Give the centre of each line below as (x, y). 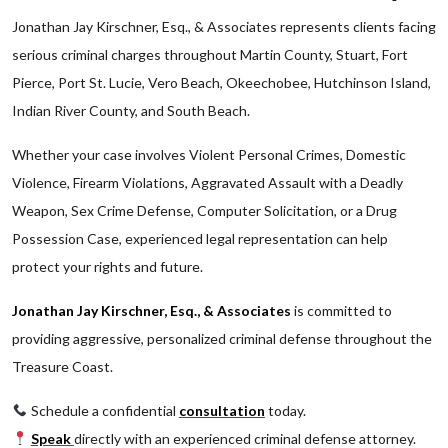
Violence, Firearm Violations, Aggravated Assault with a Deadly (207, 182)
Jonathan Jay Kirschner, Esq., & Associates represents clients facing (224, 26)
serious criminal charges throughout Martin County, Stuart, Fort (210, 54)
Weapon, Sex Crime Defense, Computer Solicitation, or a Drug (204, 210)
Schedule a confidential (103, 410)
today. (285, 410)
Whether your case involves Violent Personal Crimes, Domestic (209, 154)
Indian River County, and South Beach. (131, 110)
